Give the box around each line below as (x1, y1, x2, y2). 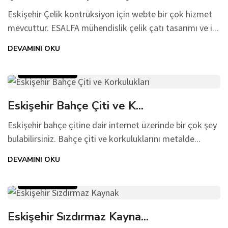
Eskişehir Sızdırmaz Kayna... (8, 209, 149, 224)
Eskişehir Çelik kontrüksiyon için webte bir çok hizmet (8, 8, 212, 20)
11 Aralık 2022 (27, 178, 68, 187)
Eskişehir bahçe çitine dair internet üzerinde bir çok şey (8, 119, 217, 131)
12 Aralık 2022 (27, 67, 68, 76)
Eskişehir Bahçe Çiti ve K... (8, 98, 144, 113)
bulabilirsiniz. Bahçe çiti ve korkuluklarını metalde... (8, 133, 201, 145)
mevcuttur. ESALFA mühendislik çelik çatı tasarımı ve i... (8, 22, 218, 34)
